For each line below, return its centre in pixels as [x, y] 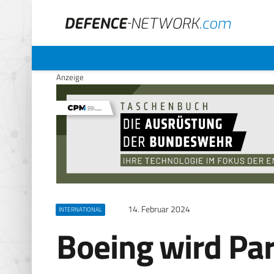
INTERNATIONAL [80, 210]
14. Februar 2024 [159, 209]
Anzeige [70, 77]
